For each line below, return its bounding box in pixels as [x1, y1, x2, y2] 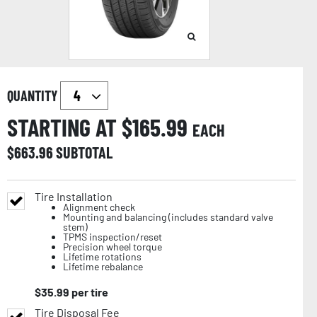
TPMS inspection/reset [63, 230, 162, 243]
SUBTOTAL [56, 142, 113, 161]
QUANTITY [7, 86, 60, 104]
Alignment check [63, 200, 135, 213]
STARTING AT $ [7, 112, 132, 142]
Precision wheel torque [63, 240, 162, 253]
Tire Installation [35, 189, 113, 203]
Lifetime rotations [63, 250, 142, 263]
